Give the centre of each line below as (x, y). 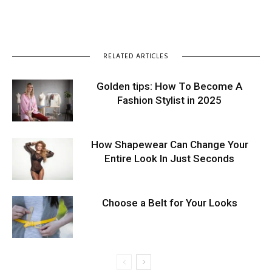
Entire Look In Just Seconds (169, 158)
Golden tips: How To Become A (169, 86)
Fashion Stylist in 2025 (169, 100)
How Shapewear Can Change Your (169, 144)
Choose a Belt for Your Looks (169, 202)
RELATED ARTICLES (136, 56)
